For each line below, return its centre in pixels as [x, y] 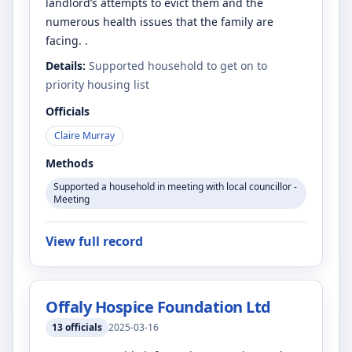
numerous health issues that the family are [159, 22]
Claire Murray [84, 136]
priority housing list [97, 84]
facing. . [67, 40]
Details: [66, 66]
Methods [70, 163]
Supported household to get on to [178, 66]
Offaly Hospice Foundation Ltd [158, 307]
